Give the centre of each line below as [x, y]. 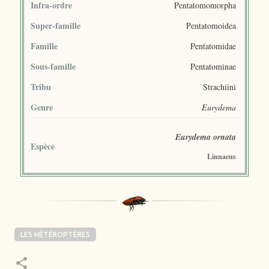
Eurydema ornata [206, 137]
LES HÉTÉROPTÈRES [55, 234]
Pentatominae [213, 66]
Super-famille [56, 25]
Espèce [43, 146]
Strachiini [219, 86]
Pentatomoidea [211, 25]
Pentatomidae [213, 46]
